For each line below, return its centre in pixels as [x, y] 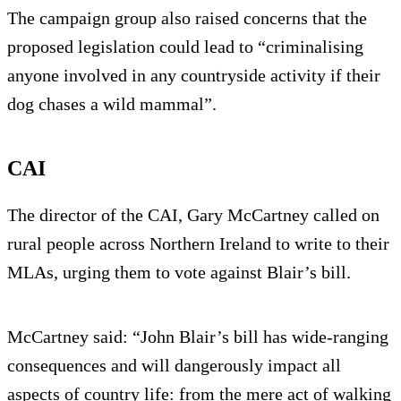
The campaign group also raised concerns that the [187, 18]
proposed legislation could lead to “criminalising [185, 47]
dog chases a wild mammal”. [112, 104]
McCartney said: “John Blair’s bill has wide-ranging [198, 337]
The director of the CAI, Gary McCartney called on [193, 215]
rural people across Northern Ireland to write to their [198, 244]
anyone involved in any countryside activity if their [194, 76]
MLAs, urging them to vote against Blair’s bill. [179, 273]
